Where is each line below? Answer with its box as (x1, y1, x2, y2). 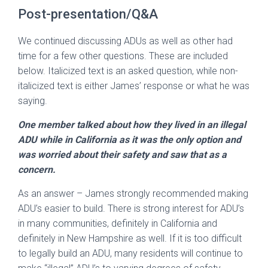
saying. (18, 95, 47, 107)
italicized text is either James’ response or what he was (18, 80, 249, 92)
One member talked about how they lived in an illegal (18, 119, 246, 131)
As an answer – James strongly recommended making (18, 188, 248, 200)
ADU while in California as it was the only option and (18, 134, 241, 146)
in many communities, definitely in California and (18, 218, 217, 230)
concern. (18, 164, 56, 176)
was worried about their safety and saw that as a (18, 149, 227, 161)
